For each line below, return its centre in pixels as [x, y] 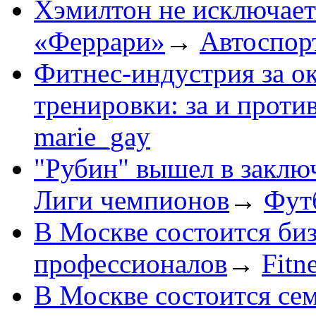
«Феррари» [99, 42]
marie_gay [92, 137]
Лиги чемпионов [132, 200]
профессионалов [130, 264]
